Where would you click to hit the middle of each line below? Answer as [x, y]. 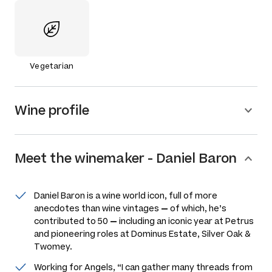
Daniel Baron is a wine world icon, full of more [126, 195]
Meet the [45, 158]
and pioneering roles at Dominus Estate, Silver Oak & [142, 234]
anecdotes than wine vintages [97, 208]
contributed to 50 [71, 221]
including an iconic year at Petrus [185, 221]
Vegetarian [52, 66]
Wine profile [52, 110]
